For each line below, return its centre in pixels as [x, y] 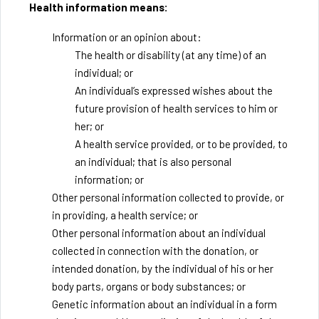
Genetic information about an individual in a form [164, 304]
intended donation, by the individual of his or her [163, 268]
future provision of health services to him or [176, 108]
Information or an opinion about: [127, 37]
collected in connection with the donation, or [155, 251]
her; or [89, 126]
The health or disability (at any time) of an [171, 55]
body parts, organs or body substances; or [149, 286]
